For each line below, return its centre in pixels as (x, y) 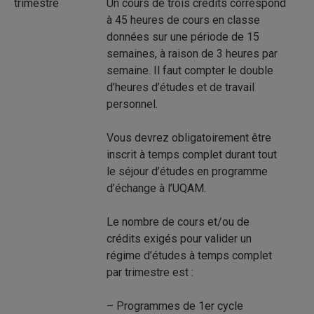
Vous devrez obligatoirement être (189, 138)
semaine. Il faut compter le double (190, 70)
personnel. (134, 104)
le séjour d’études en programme (187, 171)
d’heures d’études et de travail (180, 87)
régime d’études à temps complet (189, 255)
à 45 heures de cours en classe (183, 20)
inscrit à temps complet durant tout (192, 155)
